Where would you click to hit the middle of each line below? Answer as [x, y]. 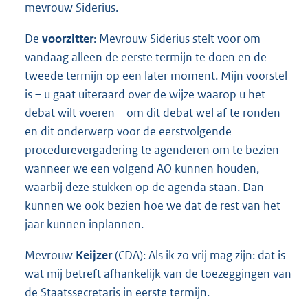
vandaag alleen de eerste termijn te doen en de [146, 57]
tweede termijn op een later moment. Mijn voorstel [156, 75]
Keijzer [95, 255]
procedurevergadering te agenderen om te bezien [152, 150]
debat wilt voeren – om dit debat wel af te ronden [153, 112]
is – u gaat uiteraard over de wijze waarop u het [145, 94]
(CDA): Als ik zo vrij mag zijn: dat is [200, 255]
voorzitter [68, 38]
